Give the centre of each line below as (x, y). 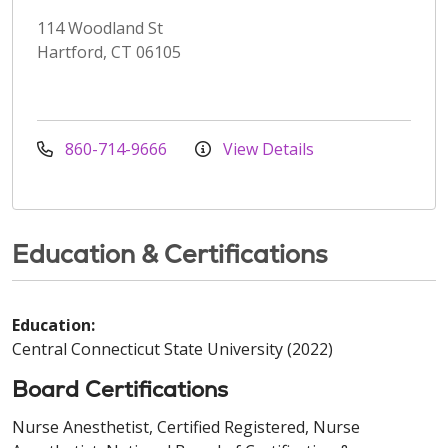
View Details (266, 148)
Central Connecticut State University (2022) (172, 348)
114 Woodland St (100, 27)
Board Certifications (120, 389)
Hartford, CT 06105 (109, 51)
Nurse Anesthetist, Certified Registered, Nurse (186, 426)
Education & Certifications (170, 253)
